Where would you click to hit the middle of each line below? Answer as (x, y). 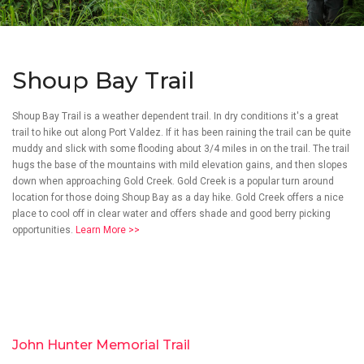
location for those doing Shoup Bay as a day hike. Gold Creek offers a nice (178, 198)
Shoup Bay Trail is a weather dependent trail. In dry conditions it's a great (175, 117)
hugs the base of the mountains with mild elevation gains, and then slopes (180, 165)
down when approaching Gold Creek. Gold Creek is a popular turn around (173, 182)
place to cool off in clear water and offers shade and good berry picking (171, 214)
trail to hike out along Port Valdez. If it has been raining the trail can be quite (182, 133)
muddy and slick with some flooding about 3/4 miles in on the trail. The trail (181, 149)
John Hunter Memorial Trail (101, 345)
